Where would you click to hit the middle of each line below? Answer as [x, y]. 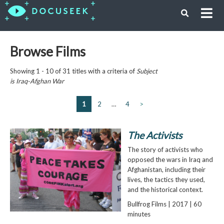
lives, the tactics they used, [166, 179]
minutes [139, 214]
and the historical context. [165, 189]
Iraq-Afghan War [40, 81]
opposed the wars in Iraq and [170, 159]
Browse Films [47, 51]
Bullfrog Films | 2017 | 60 [164, 204]
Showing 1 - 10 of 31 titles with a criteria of [73, 71]
